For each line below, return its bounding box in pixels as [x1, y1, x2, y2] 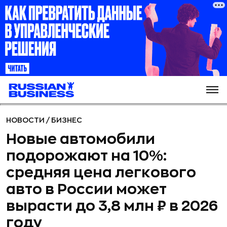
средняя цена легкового [6, 166, 196, 180]
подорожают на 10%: [6, 149, 167, 163]
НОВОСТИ [6, 117, 46, 124]
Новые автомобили [6, 132, 155, 146]
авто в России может [6, 182, 167, 197]
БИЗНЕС [51, 117, 82, 124]
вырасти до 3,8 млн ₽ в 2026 [6, 199, 218, 213]
